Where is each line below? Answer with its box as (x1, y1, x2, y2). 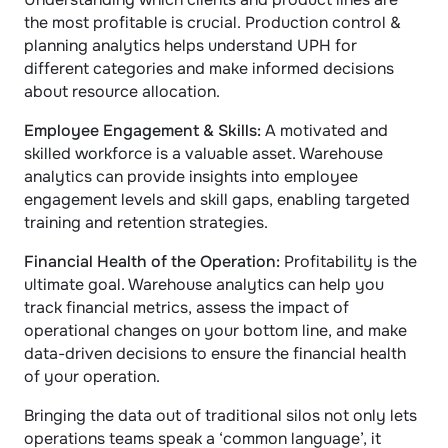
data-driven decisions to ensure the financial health (24, 343, 406, 364)
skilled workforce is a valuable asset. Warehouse (24, 143, 383, 164)
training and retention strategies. (24, 212, 268, 233)
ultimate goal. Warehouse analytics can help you (24, 274, 384, 295)
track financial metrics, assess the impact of (24, 297, 349, 318)
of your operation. (24, 366, 160, 387)
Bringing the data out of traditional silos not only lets (24, 405, 417, 426)
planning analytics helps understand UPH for (24, 35, 357, 56)
